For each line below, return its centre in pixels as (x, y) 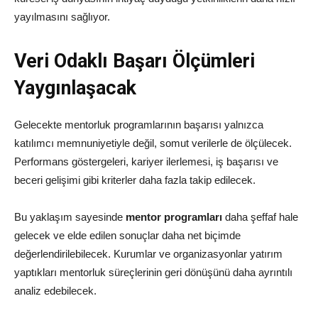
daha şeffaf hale (260, 217)
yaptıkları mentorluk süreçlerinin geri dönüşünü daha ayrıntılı (153, 273)
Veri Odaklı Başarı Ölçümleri (135, 61)
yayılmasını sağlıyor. (62, 17)
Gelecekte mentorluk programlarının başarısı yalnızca (139, 125)
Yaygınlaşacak (75, 88)
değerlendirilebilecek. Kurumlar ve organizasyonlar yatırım (148, 254)
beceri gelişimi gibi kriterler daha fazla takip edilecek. (135, 180)
